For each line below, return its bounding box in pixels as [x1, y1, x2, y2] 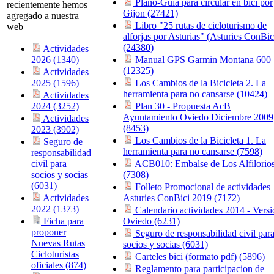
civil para [31, 158, 67, 169]
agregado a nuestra [7, 10, 79, 21]
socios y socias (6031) [123, 239, 208, 250]
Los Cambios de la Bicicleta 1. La [133, 135, 266, 146]
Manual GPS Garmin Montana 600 [133, 54, 271, 65]
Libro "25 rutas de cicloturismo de [133, 20, 267, 31]
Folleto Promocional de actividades [133, 182, 270, 193]
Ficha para [41, 216, 84, 227]
